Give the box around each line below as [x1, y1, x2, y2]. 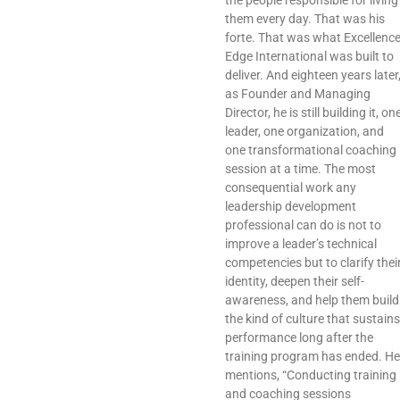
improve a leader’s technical [225, 237, 377, 252]
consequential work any [225, 180, 356, 196]
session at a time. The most [225, 162, 376, 177]
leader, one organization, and [225, 124, 384, 139]
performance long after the [225, 330, 373, 346]
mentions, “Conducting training [225, 368, 396, 383]
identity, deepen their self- [225, 274, 364, 289]
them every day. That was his [225, 12, 385, 27]
